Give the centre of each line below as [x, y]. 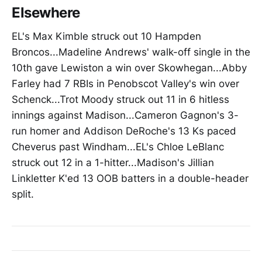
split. [23, 194]
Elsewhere [46, 13]
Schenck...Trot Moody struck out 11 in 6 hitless [120, 99]
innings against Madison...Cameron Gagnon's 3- [125, 115]
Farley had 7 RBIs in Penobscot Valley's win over [125, 83]
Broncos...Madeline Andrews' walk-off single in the [131, 52]
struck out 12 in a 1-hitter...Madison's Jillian [113, 162]
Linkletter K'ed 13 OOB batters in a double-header [130, 178]
